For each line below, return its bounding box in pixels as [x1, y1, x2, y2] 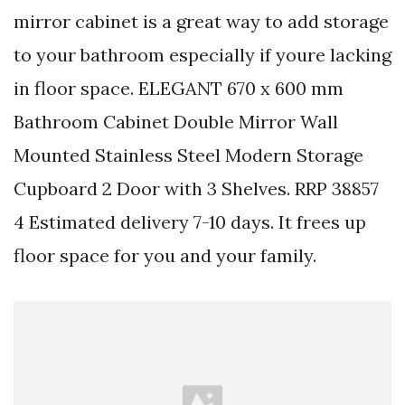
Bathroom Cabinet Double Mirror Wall [14, 109, 338, 133]
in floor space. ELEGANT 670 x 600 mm [14, 76, 344, 99]
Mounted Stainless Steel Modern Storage [14, 143, 363, 166]
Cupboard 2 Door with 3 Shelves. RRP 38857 [14, 176, 379, 200]
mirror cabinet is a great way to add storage [14, 9, 389, 33]
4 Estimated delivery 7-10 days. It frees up [14, 210, 366, 233]
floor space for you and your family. [14, 243, 316, 267]
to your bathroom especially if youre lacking [14, 42, 391, 66]
